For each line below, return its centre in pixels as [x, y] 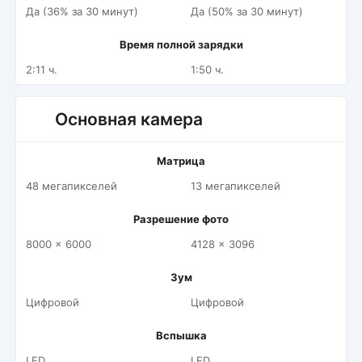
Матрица [181, 161]
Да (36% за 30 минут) [82, 11]
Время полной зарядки [181, 44]
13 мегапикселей [236, 186]
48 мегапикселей [72, 186]
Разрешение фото [181, 219]
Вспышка [181, 335]
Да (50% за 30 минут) [247, 11]
